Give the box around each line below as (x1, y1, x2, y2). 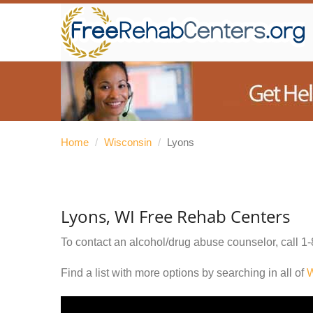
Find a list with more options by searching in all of (61, 267, 307, 279)
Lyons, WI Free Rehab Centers (61, 205, 290, 228)
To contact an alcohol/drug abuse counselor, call (61, 236, 301, 248)
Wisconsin (104, 136, 152, 148)
